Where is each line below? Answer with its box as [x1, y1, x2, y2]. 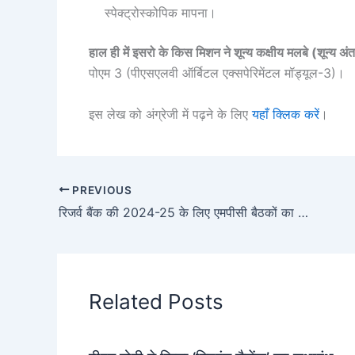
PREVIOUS [69, 183, 132, 197]
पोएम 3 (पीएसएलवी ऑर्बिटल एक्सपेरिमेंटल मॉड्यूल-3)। [89, 65, 345, 82]
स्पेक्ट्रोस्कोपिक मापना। [105, 5, 216, 21]
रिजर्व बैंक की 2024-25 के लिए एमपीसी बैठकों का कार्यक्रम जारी [298, 204, 308, 221]
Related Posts [89, 289, 223, 315]
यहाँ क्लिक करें [252, 105, 319, 122]
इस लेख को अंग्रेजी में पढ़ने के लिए [89, 105, 252, 122]
